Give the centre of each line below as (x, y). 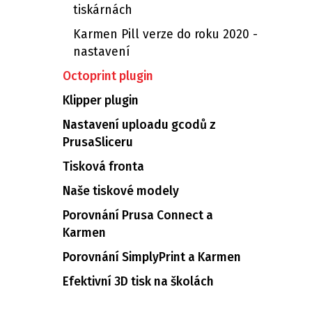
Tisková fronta (103, 167)
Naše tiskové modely (121, 191)
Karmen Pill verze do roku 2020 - (165, 34)
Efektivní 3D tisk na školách (138, 282)
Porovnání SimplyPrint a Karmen (152, 257)
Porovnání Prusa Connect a (138, 216)
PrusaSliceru (98, 142)
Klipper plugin (101, 101)
